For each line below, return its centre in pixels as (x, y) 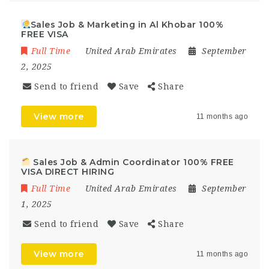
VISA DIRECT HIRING (68, 171)
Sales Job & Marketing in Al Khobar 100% (127, 24)
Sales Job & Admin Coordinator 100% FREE (132, 162)
